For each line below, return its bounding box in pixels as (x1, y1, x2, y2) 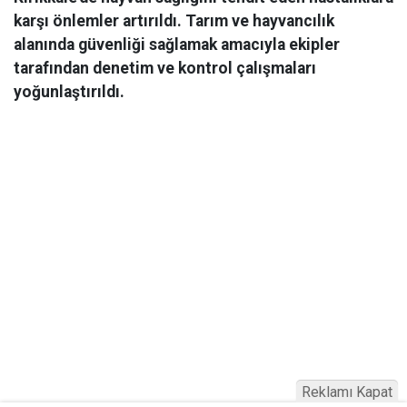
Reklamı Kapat (302, 383, 392, 401)
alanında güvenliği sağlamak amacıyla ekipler (14, 35, 340, 55)
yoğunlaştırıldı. (14, 83, 124, 102)
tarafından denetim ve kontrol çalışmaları (14, 59, 316, 78)
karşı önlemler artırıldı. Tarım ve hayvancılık (14, 12, 334, 31)
